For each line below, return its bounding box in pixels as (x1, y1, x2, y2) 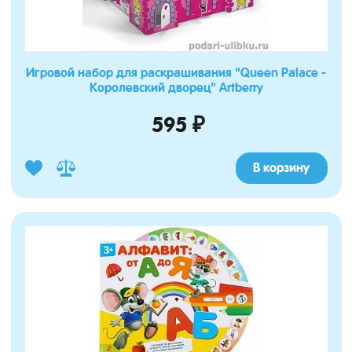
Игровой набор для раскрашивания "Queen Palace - (26, 64, 326, 80)
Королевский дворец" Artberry (89, 79, 263, 95)
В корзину (253, 160, 310, 176)
